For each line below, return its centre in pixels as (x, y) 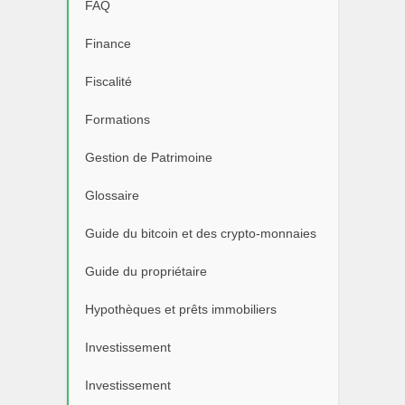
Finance (108, 43)
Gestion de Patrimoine (149, 157)
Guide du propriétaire (146, 271)
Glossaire (112, 195)
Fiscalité (108, 81)
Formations (118, 119)
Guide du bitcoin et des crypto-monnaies (201, 233)
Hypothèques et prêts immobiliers (181, 309)
